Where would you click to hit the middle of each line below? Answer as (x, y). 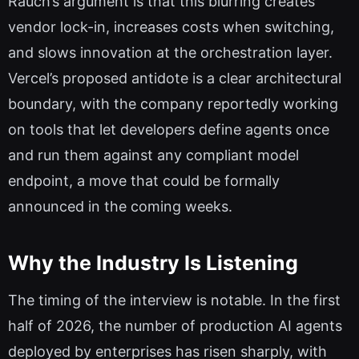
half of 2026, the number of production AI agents (175, 325)
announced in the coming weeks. (120, 206)
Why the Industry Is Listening (153, 263)
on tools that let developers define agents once (169, 129)
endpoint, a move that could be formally (144, 180)
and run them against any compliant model (153, 155)
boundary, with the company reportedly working (173, 103)
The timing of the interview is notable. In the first (174, 300)
